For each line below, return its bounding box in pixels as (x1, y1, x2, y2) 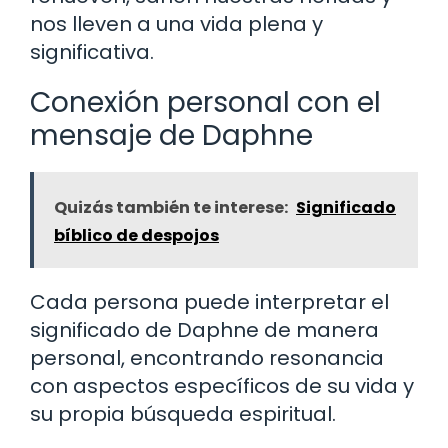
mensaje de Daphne (30, 115, 313, 155)
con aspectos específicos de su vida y (30, 371, 414, 400)
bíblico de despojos (54, 223, 219, 247)
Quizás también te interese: (54, 195, 288, 219)
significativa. (30, 37, 154, 66)
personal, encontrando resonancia (30, 343, 384, 372)
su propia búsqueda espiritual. (30, 399, 336, 428)
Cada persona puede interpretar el (30, 287, 389, 316)
